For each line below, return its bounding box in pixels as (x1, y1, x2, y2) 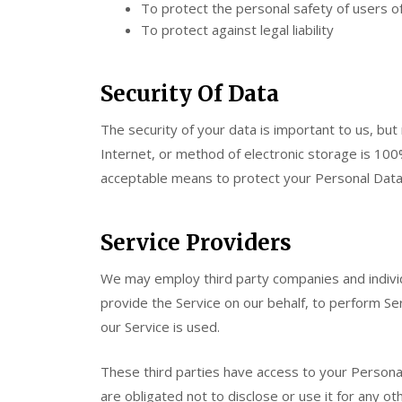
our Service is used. (100, 318, 220, 336)
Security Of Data (100, 79, 279, 108)
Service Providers (100, 229, 292, 257)
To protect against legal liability (141, 21, 334, 39)
